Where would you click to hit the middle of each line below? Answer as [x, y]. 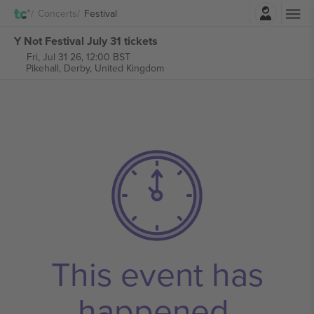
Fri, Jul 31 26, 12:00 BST [78, 57]
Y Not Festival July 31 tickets [86, 41]
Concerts [57, 13]
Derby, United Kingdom [114, 68]
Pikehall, [45, 68]
